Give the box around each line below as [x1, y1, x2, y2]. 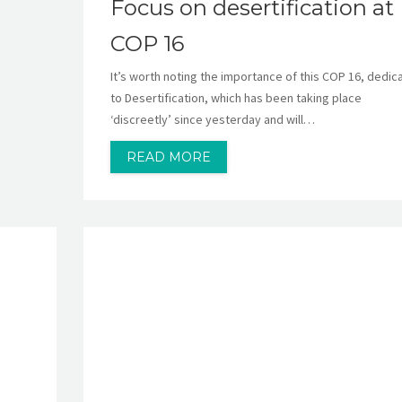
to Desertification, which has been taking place [109, 90, 362, 107]
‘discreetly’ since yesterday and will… [109, 111, 315, 128]
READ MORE [126, 149, 211, 166]
